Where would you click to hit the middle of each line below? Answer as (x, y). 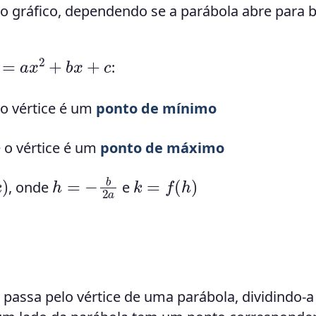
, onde (31, 188)
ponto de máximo (163, 148)
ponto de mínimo (157, 109)
